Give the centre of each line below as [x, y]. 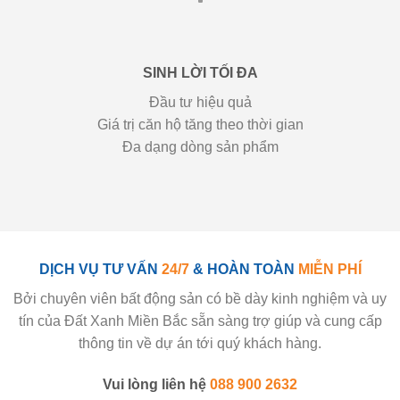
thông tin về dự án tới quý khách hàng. [200, 343]
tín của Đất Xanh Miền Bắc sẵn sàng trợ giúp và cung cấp [200, 321]
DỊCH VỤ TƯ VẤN [100, 269]
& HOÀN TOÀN [243, 269]
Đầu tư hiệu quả [200, 103]
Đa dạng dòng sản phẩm [200, 147]
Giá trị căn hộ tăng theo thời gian [200, 125]
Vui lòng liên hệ [156, 384]
